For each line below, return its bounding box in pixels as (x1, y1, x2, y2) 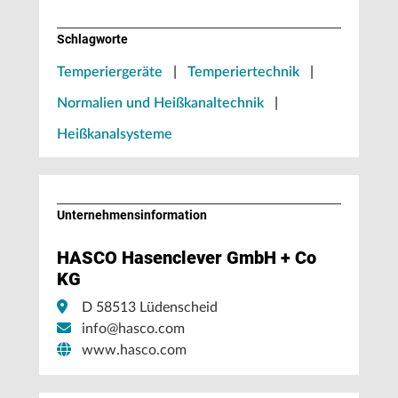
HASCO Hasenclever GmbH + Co (57, 247, 316, 268)
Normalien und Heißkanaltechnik (57, 96, 264, 110)
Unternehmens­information (57, 208, 207, 222)
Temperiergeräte (57, 65, 163, 79)
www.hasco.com (82, 343, 187, 357)
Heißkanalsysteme (57, 127, 172, 141)
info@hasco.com (82, 322, 185, 336)
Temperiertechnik (187, 65, 299, 79)
